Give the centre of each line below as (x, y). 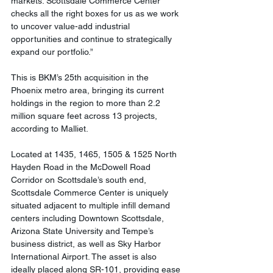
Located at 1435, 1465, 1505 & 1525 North (95, 154)
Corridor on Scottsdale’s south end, (80, 180)
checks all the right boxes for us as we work (96, 14)
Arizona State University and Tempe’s (83, 231)
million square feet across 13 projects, (85, 116)
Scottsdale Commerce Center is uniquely (91, 193)
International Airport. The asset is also (85, 257)
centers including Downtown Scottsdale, (89, 218)
